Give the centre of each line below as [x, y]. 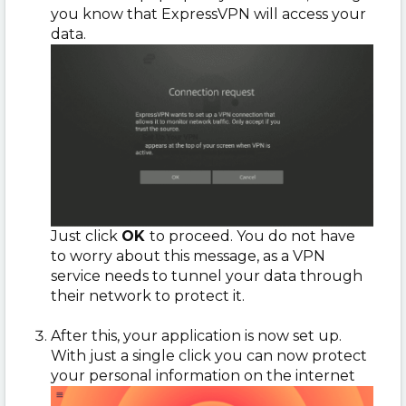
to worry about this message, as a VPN [188, 256]
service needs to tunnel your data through [207, 276]
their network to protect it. [148, 296]
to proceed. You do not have [252, 237]
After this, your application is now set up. [196, 336]
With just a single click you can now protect [209, 356]
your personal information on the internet [203, 376]
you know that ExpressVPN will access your [208, 14]
